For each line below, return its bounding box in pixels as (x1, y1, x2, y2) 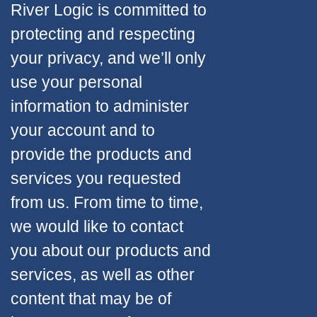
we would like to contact (11, 217, 183, 236)
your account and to (11, 121, 155, 140)
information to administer (11, 97, 189, 116)
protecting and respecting (11, 25, 195, 44)
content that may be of (11, 289, 171, 309)
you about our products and (11, 241, 211, 260)
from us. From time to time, (11, 193, 203, 212)
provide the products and (11, 145, 192, 164)
